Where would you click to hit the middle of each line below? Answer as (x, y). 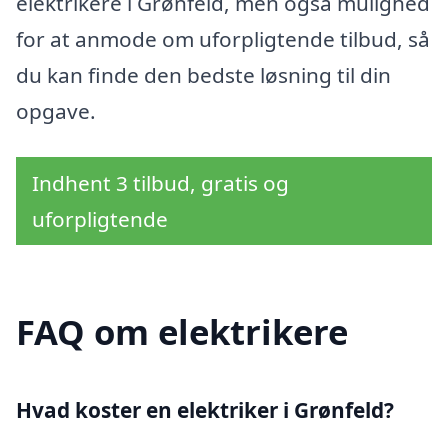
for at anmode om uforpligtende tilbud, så (223, 38)
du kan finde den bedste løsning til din (203, 74)
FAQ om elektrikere (182, 332)
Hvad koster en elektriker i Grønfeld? (205, 410)
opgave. (56, 110)
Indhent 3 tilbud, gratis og (160, 182)
